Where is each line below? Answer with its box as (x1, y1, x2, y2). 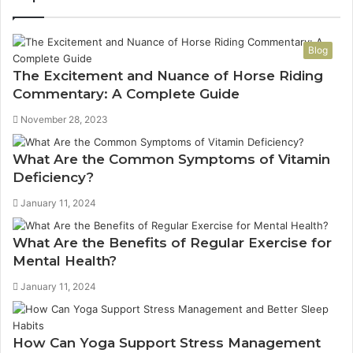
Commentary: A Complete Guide (13, 86, 240, 102)
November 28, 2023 (20, 113, 108, 125)
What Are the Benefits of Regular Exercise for (13, 235, 332, 251)
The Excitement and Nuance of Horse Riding (13, 68, 323, 84)
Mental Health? (13, 253, 117, 269)
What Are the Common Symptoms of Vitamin (13, 151, 330, 167)
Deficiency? (13, 169, 94, 185)
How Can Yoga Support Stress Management (13, 335, 321, 351)
